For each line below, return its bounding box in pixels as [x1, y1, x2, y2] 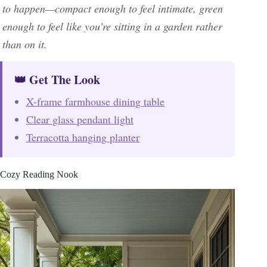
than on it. [2, 37, 47, 52]
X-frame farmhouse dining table [26, 94, 164, 109]
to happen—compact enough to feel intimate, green [2, 1, 223, 16]
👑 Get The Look [14, 71, 100, 89]
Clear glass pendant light [26, 112, 133, 127]
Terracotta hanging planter [26, 130, 139, 145]
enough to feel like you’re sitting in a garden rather [2, 19, 222, 34]
